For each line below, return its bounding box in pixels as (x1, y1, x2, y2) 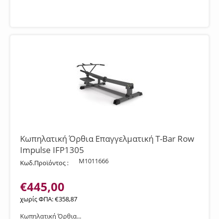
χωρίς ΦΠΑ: (20, 195, 55, 203)
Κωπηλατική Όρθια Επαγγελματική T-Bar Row (20, 133, 194, 144)
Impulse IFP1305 (20, 144, 84, 155)
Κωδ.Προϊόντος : (20, 158, 68, 167)
